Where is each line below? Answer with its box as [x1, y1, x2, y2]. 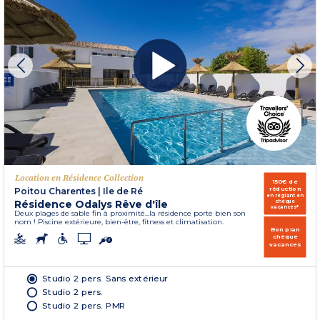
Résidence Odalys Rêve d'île [14, 198, 168, 211]
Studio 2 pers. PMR [42, 300, 126, 311]
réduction [269, 185, 301, 193]
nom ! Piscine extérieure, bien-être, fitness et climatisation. [14, 217, 224, 227]
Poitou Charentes [14, 186, 96, 197]
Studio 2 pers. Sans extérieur [42, 273, 168, 284]
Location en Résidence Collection [15, 172, 144, 184]
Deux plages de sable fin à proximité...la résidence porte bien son [14, 209, 246, 219]
